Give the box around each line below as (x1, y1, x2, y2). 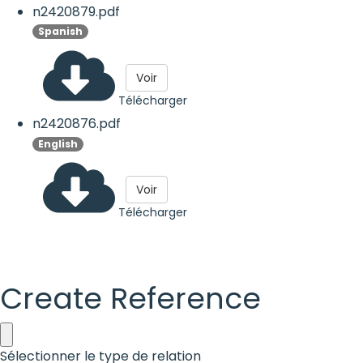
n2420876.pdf (32, 113, 121, 133)
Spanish (38, 24, 83, 39)
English (38, 136, 78, 151)
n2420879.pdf (32, 2, 120, 21)
